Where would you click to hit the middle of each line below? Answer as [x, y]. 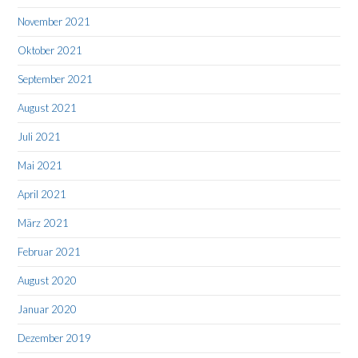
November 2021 [54, 22]
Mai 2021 [40, 166]
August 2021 [48, 108]
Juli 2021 [40, 137]
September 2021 [56, 80]
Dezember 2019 [55, 338]
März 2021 [44, 223]
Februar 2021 [50, 252]
